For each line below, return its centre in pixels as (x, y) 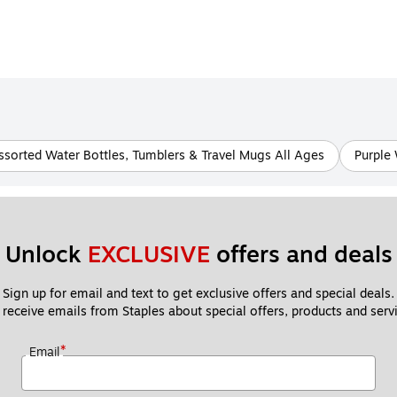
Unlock (46, 255)
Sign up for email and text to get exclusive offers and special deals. (198, 294)
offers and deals (301, 255)
